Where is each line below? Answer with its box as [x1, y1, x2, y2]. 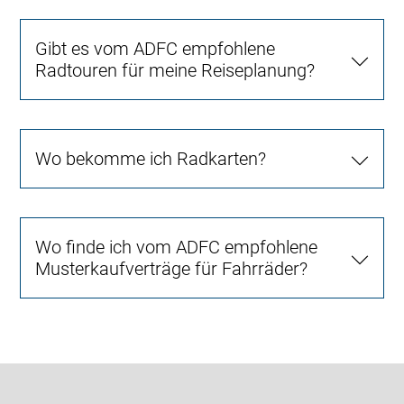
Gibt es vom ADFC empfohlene [35, 38, 276, 60]
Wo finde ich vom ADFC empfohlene [35, 236, 318, 259]
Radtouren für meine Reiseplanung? [35, 60, 316, 82]
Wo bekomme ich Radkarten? [35, 148, 267, 170]
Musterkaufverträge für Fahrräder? [35, 258, 308, 280]
